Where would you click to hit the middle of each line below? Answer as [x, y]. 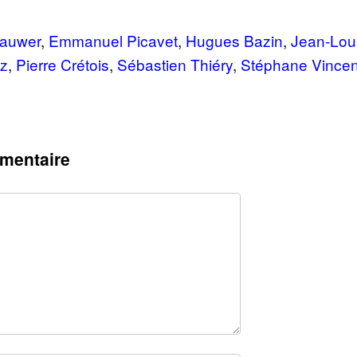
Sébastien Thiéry [175, 64]
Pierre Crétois [63, 64]
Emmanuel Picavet [113, 40]
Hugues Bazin [234, 40]
